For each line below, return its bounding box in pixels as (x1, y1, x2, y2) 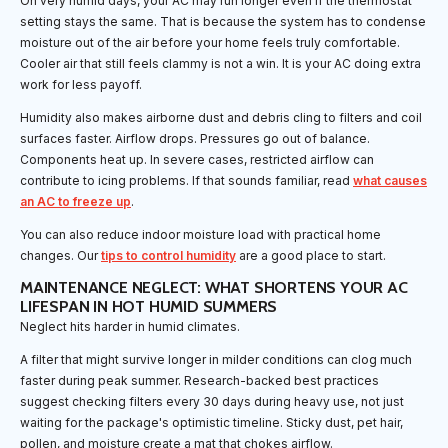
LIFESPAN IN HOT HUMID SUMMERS (20, 297, 278, 317)
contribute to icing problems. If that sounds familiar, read (20, 173, 353, 189)
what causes (353, 173, 427, 189)
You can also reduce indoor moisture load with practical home (20, 227, 381, 243)
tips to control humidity (101, 248, 236, 264)
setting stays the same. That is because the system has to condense (20, 14, 426, 30)
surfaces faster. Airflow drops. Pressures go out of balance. (20, 131, 370, 147)
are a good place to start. (236, 248, 386, 264)
